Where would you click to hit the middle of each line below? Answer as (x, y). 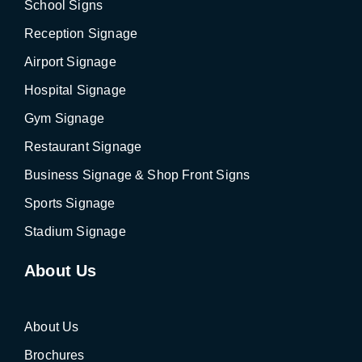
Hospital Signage (75, 90)
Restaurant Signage (83, 146)
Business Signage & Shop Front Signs (137, 175)
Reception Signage (81, 33)
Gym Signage (64, 118)
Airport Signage (70, 61)
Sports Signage (70, 203)
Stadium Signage (75, 231)
